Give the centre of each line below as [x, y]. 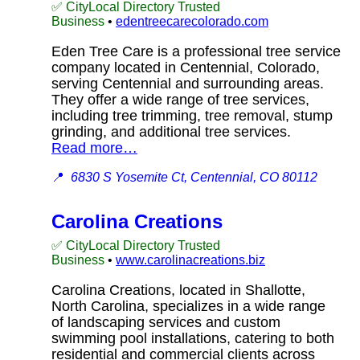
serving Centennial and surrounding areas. [188, 83]
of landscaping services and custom [166, 322]
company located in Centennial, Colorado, [186, 67]
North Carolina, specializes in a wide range [188, 306]
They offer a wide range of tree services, [180, 99]
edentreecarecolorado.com [192, 21]
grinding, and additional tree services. [177, 131]
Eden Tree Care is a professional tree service [196, 51]
